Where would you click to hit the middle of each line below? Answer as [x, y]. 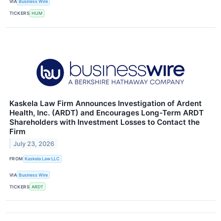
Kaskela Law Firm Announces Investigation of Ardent [106, 103]
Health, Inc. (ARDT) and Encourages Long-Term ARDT [107, 112]
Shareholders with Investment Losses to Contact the [105, 122]
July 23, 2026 [34, 144]
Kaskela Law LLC [42, 159]
